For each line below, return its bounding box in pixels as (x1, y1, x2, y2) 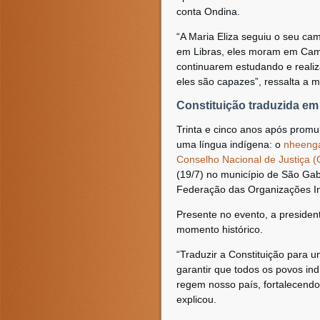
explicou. (176, 294, 216, 305)
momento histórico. (176, 224, 263, 235)
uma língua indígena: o (176, 139, 284, 150)
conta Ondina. (176, 6, 240, 17)
